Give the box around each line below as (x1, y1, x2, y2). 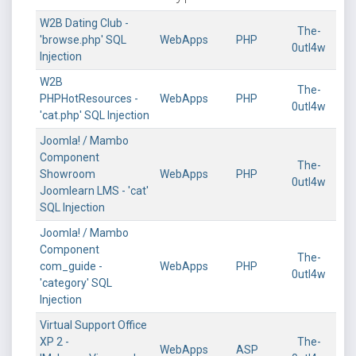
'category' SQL (40, 277, 112, 289)
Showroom (40, 168, 95, 180)
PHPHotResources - (40, 92, 138, 105)
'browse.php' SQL (40, 33, 126, 46)
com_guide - (40, 260, 103, 273)
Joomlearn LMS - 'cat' (40, 184, 149, 197)
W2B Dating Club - (40, 17, 129, 29)
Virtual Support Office (40, 319, 147, 331)
